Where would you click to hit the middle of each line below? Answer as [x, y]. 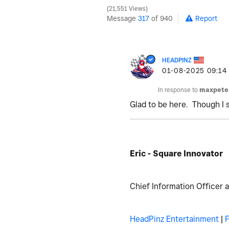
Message [122, 18]
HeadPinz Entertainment [174, 219]
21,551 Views [127, 8]
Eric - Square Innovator [176, 153]
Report [206, 18]
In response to [179, 89]
